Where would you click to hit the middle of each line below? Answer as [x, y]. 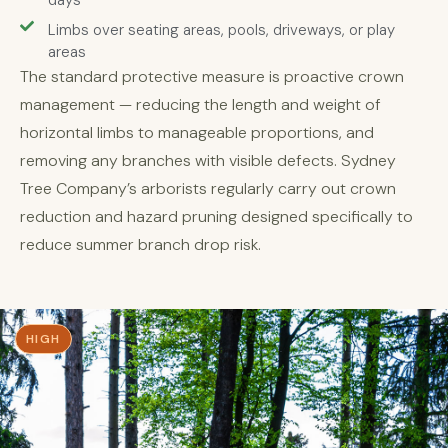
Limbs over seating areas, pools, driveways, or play [221, 30]
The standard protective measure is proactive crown [212, 76]
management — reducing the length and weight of [200, 104]
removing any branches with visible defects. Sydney [208, 160]
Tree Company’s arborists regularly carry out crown [208, 188]
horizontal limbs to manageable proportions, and [197, 132]
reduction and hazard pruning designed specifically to [216, 216]
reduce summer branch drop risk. [140, 244]
